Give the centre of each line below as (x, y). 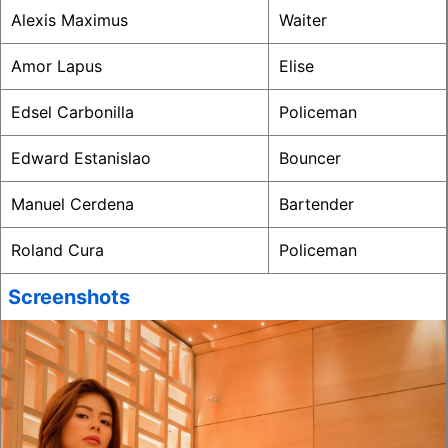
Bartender (316, 204)
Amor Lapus (56, 66)
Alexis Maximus (69, 20)
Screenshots (69, 297)
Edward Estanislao (81, 158)
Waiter (303, 20)
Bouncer (310, 158)
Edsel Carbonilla (72, 112)
